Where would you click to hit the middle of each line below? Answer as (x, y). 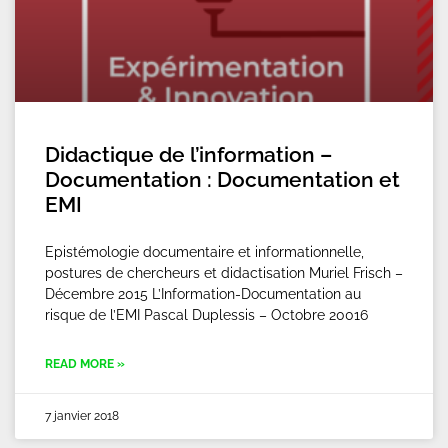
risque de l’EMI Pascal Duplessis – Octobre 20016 (206, 315)
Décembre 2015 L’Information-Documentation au (203, 294)
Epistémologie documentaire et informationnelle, (204, 252)
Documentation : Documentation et (222, 179)
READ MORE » (85, 364)
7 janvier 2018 (82, 416)
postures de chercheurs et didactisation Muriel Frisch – (224, 273)
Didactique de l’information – (188, 154)
